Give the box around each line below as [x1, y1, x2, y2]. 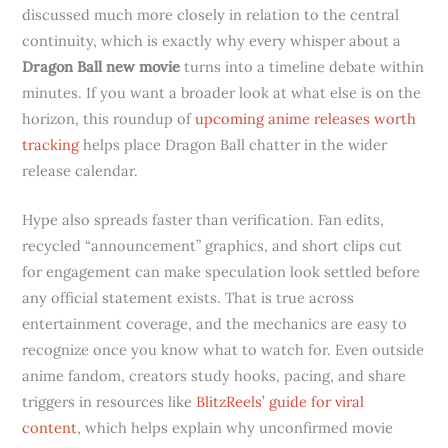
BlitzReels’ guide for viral [196, 392, 365, 412]
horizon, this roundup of [22, 108, 196, 128]
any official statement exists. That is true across [22, 288, 355, 308]
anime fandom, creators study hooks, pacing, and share [22, 366, 407, 386]
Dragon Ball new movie [22, 56, 181, 76]
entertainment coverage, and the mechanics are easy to [22, 314, 408, 334]
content [22, 418, 78, 438]
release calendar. [22, 160, 139, 180]
